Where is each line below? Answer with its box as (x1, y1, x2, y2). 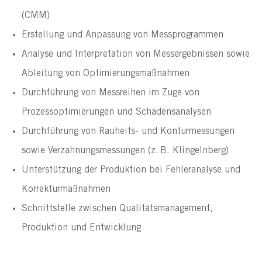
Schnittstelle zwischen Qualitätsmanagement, (21, 204, 213, 213)
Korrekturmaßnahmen (21, 184, 111, 194)
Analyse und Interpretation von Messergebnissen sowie (21, 49, 250, 59)
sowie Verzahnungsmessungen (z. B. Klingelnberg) (21, 146, 229, 156)
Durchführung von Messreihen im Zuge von (21, 88, 199, 98)
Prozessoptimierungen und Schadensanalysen (21, 107, 211, 117)
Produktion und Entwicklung (21, 223, 141, 233)
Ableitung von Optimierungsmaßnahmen (21, 68, 189, 78)
